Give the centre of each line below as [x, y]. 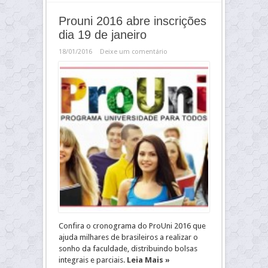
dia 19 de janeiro [103, 35]
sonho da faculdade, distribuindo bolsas [128, 249]
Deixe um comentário [134, 52]
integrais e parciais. [93, 260]
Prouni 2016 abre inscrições [133, 21]
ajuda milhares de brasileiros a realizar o [128, 237]
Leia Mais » [148, 260]
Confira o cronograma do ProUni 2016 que [132, 226]
